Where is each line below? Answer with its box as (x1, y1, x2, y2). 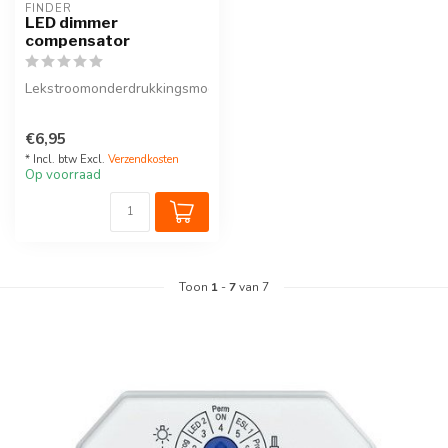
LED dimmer (25, 13, 118, 33)
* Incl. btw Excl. (25, 151, 108, 167)
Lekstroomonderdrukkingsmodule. (25, 79, 239, 99)
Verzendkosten (108, 151, 179, 167)
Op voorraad (25, 165, 101, 184)
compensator (25, 31, 130, 51)
